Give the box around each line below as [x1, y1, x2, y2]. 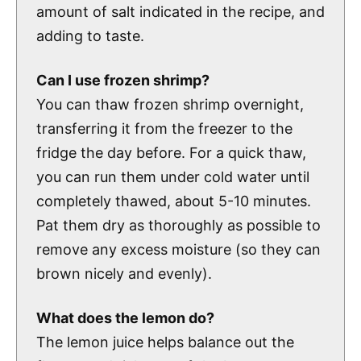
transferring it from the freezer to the [36, 119, 293, 137]
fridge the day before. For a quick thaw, [36, 143, 306, 161]
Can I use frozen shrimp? [36, 71, 210, 89]
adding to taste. [36, 27, 144, 44]
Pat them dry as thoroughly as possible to [36, 216, 321, 234]
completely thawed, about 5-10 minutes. [36, 192, 311, 210]
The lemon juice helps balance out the [36, 334, 294, 351]
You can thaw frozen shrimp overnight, [36, 95, 304, 113]
